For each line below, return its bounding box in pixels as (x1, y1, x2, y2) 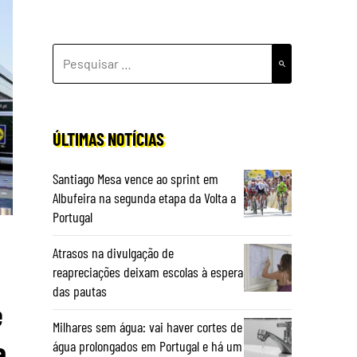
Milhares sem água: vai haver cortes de (53, 318, 242, 335)
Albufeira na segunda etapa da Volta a (53, 189, 236, 206)
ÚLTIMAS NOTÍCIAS (53, 128, 164, 149)
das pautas (53, 282, 107, 300)
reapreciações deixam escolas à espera (53, 263, 243, 280)
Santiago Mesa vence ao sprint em (53, 170, 218, 187)
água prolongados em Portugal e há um (53, 337, 242, 355)
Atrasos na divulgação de (53, 244, 174, 261)
